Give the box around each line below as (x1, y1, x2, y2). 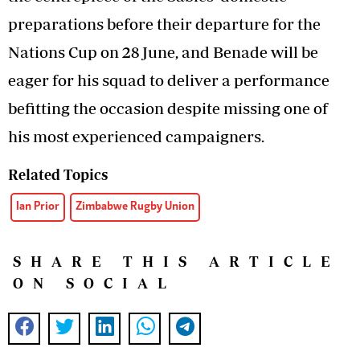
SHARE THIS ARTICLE (13, 253, 339, 271)
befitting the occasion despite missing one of (8, 99, 328, 118)
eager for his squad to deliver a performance (8, 71, 329, 90)
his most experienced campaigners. (8, 127, 264, 146)
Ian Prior (16, 201, 59, 214)
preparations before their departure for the (8, 14, 321, 34)
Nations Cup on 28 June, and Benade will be (8, 43, 318, 62)
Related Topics (8, 166, 108, 184)
